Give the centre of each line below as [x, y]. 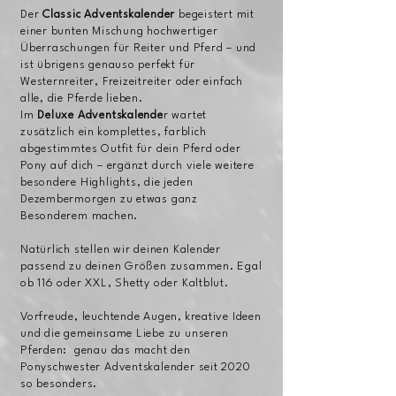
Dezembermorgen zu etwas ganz [109, 200]
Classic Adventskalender [109, 15]
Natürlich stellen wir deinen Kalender [121, 250]
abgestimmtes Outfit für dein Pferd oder [131, 149]
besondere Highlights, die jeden [107, 183]
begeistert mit [215, 15]
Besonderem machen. [80, 217]
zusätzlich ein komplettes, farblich [114, 133]
